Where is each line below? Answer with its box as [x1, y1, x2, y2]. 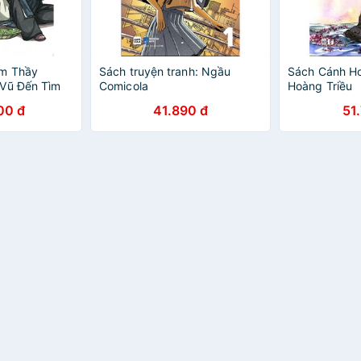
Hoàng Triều [288, 79, 353, 93]
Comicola [99, 79, 148, 93]
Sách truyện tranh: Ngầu [99, 64, 231, 78]
